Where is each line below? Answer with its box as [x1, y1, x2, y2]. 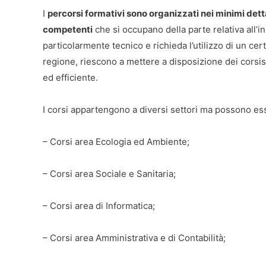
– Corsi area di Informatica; [43, 199, 155, 211]
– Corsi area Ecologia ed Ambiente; [43, 135, 189, 147]
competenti [43, 23, 93, 35]
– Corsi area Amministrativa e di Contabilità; [43, 232, 226, 243]
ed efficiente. [43, 71, 98, 83]
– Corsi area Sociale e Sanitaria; [43, 167, 176, 179]
